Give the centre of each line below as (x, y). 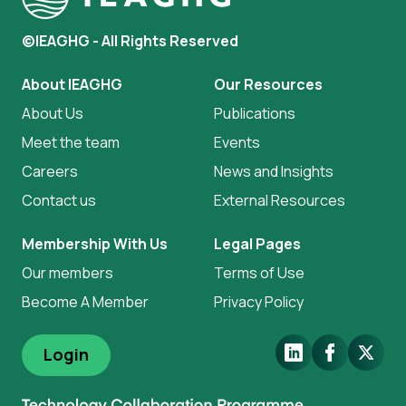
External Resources (280, 200)
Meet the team (71, 142)
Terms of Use (259, 273)
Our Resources (268, 84)
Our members (68, 273)
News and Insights (274, 171)
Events (237, 142)
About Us (53, 113)
